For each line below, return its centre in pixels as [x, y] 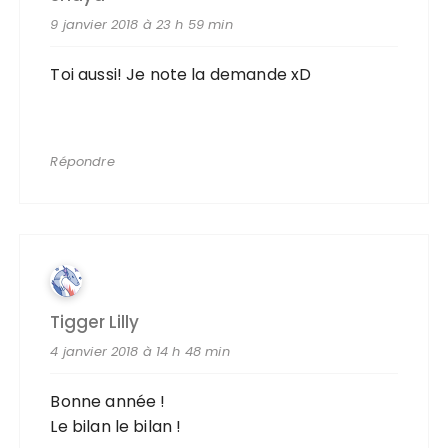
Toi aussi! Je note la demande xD [181, 74]
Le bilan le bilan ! [116, 426]
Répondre [82, 161]
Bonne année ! [108, 401]
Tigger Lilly [95, 322]
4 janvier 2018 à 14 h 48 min [140, 351]
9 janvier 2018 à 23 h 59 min [141, 24]
